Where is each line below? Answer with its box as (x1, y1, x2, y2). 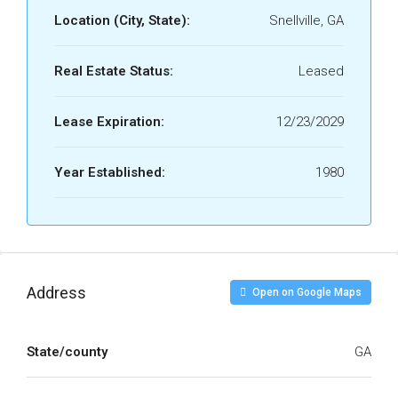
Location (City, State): (54, 12, 190, 28)
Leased (298, 63, 344, 79)
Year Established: (54, 164, 165, 180)
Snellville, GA (269, 12, 344, 28)
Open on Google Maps (250, 286, 362, 298)
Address (27, 283, 86, 302)
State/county (27, 344, 107, 360)
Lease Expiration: (54, 114, 164, 130)
